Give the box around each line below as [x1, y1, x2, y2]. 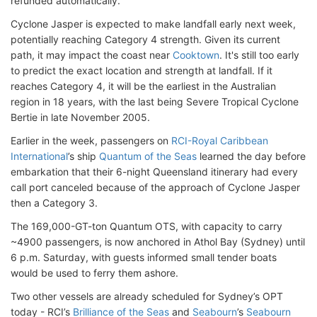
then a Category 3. [11, 197, 98, 209]
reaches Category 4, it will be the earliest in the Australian [11, 80, 276, 92]
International [11, 150, 68, 162]
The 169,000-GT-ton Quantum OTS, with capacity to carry [11, 220, 282, 232]
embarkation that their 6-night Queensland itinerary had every [11, 166, 298, 178]
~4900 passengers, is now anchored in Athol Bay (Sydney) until [11, 236, 305, 248]
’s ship [68, 150, 99, 162]
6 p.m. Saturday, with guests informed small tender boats [11, 251, 277, 263]
